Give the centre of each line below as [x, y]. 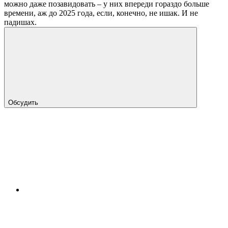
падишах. [20, 22]
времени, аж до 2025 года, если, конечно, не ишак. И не [101, 13]
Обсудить [24, 103]
